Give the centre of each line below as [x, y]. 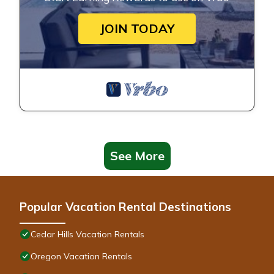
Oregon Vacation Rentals [81, 257]
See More [137, 156]
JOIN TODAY [137, 29]
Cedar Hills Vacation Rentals [87, 235]
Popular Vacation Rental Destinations [125, 207]
